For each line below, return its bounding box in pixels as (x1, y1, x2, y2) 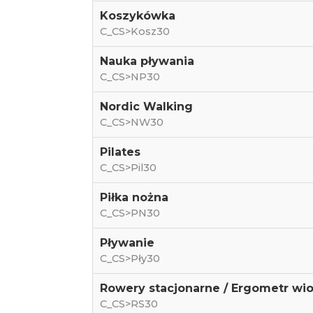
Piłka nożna (99, 191, 168, 204)
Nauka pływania (99, 54, 194, 68)
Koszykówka (99, 9, 175, 22)
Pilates (99, 145, 140, 159)
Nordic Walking (99, 100, 193, 113)
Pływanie (99, 236, 154, 249)
